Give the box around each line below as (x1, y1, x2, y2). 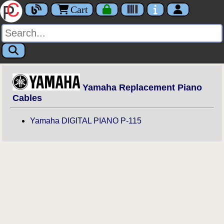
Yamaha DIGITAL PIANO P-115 (30, 116, 142, 125)
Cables (12, 93, 42, 103)
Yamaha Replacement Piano (80, 82, 202, 93)
